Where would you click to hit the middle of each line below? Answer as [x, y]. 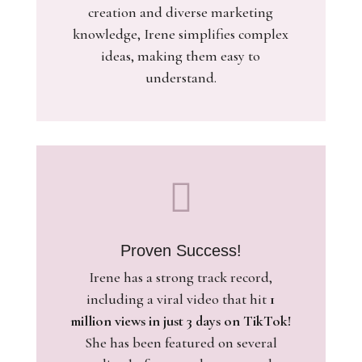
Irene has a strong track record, [181, 277]
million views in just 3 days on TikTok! [181, 321]
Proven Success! [181, 250]
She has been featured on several [181, 343]
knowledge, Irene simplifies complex [181, 34]
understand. [181, 78]
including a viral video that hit [179, 299]
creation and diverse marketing [181, 12]
